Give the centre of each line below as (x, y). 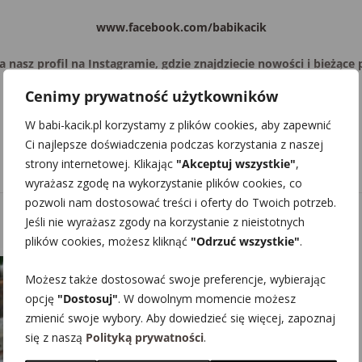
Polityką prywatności (145, 337)
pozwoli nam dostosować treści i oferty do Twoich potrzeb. (181, 202)
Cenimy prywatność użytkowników (152, 96)
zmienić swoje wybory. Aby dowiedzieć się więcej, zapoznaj (180, 318)
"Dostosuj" (88, 298)
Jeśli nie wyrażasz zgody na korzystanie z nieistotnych (165, 221)
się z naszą (55, 337)
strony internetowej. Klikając (101, 163)
